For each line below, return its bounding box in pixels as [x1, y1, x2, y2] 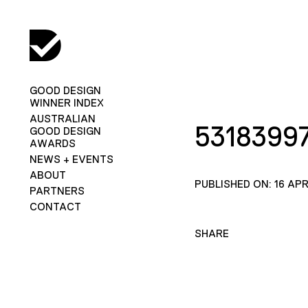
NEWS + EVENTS [29, 153, 113, 165]
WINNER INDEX [29, 96, 104, 109]
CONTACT [29, 200, 81, 212]
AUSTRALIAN [29, 112, 96, 124]
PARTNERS [29, 184, 85, 197]
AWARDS [29, 137, 76, 149]
